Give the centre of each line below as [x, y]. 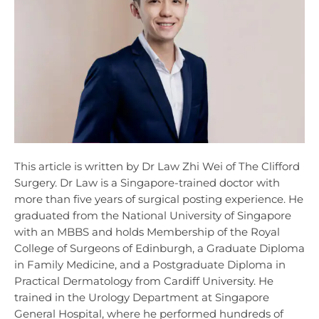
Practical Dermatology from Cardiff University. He [144, 281]
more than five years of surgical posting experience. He [159, 199]
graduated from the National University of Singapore [153, 216]
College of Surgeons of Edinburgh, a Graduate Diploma [159, 249]
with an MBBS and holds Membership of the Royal [147, 232]
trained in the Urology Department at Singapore [142, 298]
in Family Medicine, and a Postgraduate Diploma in [150, 265]
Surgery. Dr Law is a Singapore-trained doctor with [147, 183]
